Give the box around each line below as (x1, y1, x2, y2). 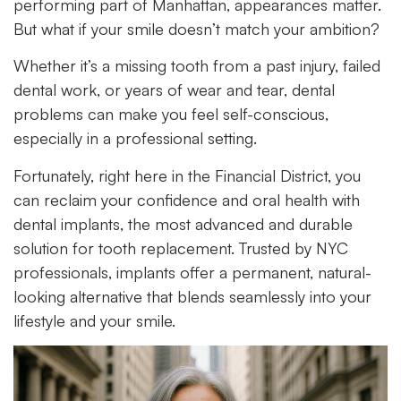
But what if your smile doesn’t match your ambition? (13, 19, 380, 38)
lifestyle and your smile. (13, 310, 175, 330)
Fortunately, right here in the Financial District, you (13, 165, 361, 185)
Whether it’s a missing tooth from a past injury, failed (13, 55, 380, 76)
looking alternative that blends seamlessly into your (13, 286, 371, 306)
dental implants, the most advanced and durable (13, 213, 353, 234)
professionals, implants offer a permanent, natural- (13, 261, 371, 282)
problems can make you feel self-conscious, (13, 104, 328, 124)
